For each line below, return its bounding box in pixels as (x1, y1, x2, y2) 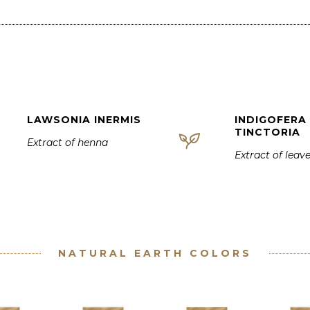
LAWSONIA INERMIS (27, 113, 141, 126)
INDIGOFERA (235, 113, 307, 126)
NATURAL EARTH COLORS (58, 247, 252, 259)
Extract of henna (27, 136, 108, 149)
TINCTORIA (235, 126, 300, 138)
